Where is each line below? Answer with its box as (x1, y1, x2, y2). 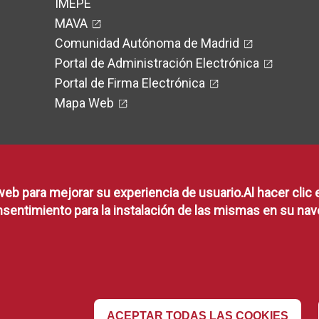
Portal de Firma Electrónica (55, 75, 205, 90)
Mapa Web (55, 95, 114, 110)
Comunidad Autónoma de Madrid (55, 36, 239, 51)
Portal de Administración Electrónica (55, 56, 259, 70)
